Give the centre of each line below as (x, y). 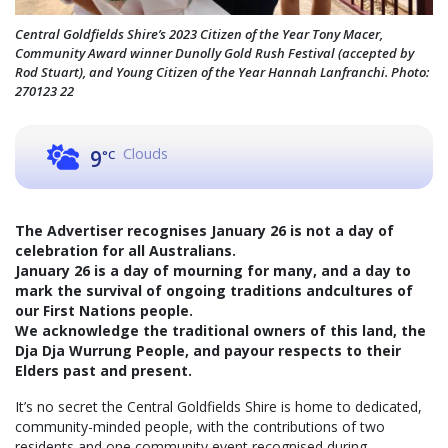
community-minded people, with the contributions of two (200, 427)
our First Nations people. (104, 311)
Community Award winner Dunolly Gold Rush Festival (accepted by (214, 53)
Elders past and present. (103, 371)
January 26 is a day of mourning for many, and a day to (213, 271)
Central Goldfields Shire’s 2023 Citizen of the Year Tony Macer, (199, 34)
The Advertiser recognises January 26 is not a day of (204, 231)
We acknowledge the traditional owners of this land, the (220, 331)
